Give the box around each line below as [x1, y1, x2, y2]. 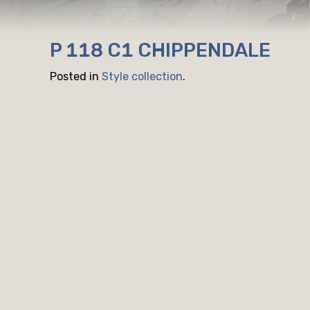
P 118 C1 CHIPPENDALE [50, 39, 271, 62]
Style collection [102, 70, 183, 83]
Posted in [50, 70, 102, 83]
